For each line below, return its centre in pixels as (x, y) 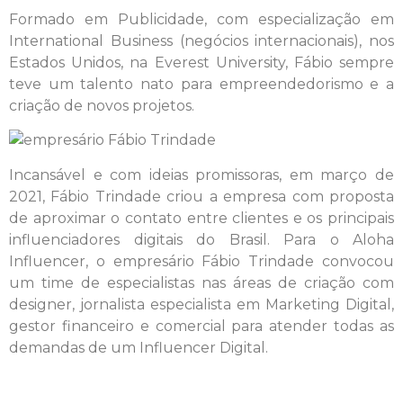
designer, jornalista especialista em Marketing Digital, (201, 304)
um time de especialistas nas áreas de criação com (201, 282)
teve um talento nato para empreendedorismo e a (201, 84)
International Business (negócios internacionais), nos (201, 40)
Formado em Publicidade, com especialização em (201, 19)
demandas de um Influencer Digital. (139, 347)
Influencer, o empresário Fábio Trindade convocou (201, 261)
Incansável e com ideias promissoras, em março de (201, 175)
